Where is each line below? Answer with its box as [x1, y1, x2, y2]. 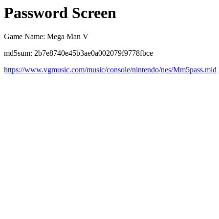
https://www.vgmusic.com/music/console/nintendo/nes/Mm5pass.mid [4, 66, 217, 74]
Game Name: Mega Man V [4, 32, 88, 41]
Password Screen [4, 4, 116, 22]
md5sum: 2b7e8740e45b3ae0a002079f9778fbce [4, 49, 153, 58]
